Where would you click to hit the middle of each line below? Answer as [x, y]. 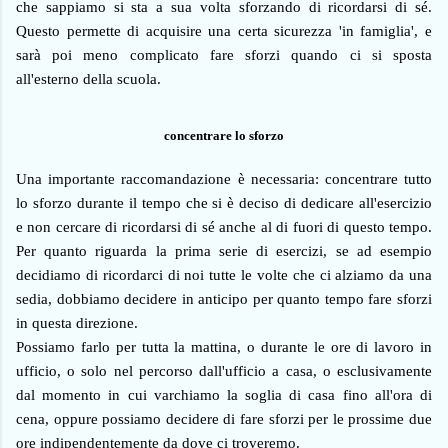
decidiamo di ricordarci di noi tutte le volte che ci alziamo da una [224, 274]
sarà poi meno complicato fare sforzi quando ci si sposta [224, 55]
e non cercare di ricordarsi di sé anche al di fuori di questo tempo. [224, 226]
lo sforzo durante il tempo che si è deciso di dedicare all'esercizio [224, 202]
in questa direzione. [77, 322]
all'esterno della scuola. [88, 79]
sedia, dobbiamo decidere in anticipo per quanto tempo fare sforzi [224, 298]
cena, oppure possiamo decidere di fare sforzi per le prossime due [224, 418]
